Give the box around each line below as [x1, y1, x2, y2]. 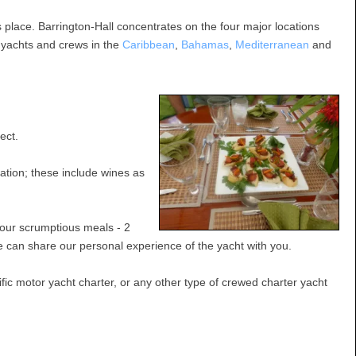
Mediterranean [235, 38, 309, 51]
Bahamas [181, 38, 229, 51]
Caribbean [122, 38, 175, 51]
